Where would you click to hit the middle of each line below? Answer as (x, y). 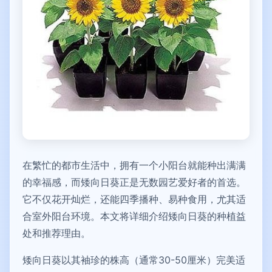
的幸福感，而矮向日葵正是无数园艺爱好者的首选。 (134, 182)
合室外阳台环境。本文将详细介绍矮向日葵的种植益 (134, 216)
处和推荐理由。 (56, 233)
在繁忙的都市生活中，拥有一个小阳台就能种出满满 (134, 165)
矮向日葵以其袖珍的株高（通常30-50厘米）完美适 (134, 260)
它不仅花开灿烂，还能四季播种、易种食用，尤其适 (134, 199)
